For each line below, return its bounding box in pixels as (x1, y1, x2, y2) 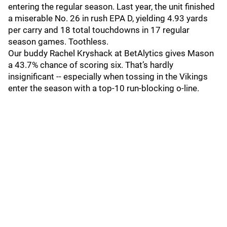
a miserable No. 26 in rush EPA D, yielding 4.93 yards (8, 13, 208, 23)
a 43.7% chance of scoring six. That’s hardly (8, 60, 173, 70)
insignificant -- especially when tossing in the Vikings (8, 71, 208, 82)
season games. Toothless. (8, 36, 110, 47)
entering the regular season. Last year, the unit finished (8, 2, 215, 12)
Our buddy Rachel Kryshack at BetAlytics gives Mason (8, 48, 214, 58)
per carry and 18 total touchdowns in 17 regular (8, 25, 190, 35)
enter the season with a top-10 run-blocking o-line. (8, 83, 199, 93)
